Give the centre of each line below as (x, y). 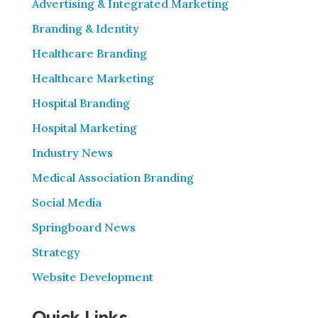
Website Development (92, 277)
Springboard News (83, 227)
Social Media (66, 203)
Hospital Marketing (84, 128)
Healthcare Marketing (93, 78)
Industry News (72, 153)
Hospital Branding (81, 103)
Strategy (56, 252)
